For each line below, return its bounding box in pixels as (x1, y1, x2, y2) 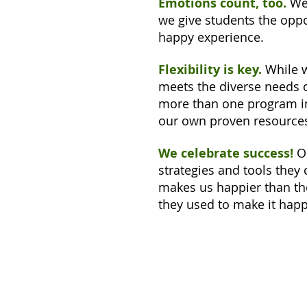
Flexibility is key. (158, 61, 262, 78)
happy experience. (158, 29, 264, 45)
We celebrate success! (158, 145, 297, 162)
